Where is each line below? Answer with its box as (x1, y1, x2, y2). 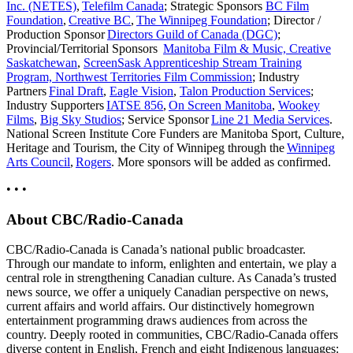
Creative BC (69, 13, 131, 27)
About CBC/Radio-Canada (6, 210, 184, 228)
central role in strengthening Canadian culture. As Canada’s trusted (6, 271, 336, 285)
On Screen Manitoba (169, 98, 272, 112)
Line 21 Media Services (211, 112, 329, 126)
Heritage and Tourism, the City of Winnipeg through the (6, 140, 287, 154)
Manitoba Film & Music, (163, 41, 289, 55)
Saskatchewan (6, 55, 77, 69)
